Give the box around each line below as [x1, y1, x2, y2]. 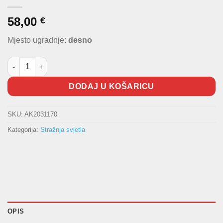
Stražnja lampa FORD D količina [7, 58, 115, 67]
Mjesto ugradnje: [7, 36, 68, 45]
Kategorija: [7, 126, 40, 133]
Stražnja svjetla [40, 126, 85, 133]
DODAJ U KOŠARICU [69, 82, 154, 91]
